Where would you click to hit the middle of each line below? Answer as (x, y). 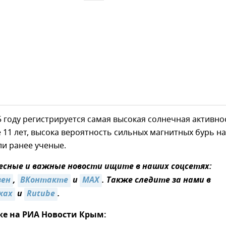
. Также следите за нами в (156, 181)
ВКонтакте (44, 181)
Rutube (41, 194)
